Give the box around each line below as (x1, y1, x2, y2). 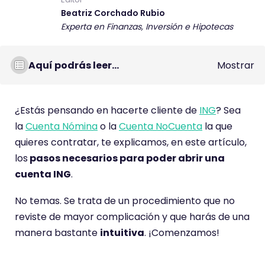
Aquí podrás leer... (28, 58, 119, 72)
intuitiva (100, 226, 144, 240)
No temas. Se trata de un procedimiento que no (15, 194, 235, 208)
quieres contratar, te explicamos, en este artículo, (15, 135, 247, 149)
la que (202, 119, 232, 133)
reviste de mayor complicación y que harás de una (15, 210, 250, 224)
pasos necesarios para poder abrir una (28, 151, 225, 165)
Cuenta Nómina (25, 119, 98, 133)
